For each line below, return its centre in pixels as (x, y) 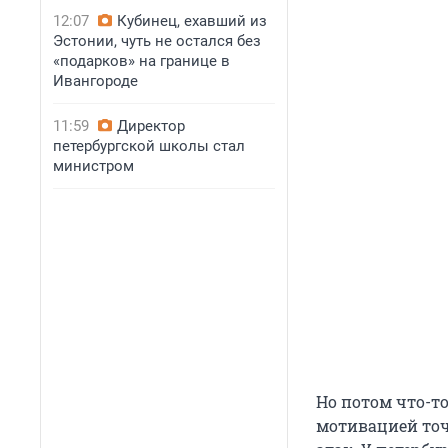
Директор (151, 126)
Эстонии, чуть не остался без (157, 41)
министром (93, 166)
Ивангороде (95, 81)
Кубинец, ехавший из (192, 21)
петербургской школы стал (149, 146)
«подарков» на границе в (141, 61)
